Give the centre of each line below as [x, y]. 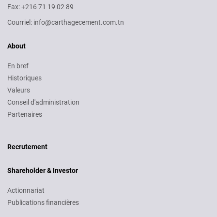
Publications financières [43, 202]
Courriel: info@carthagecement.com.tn [66, 22]
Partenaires [25, 114]
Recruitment [26, 138]
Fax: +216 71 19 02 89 [40, 7]
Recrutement [27, 147]
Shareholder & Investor [43, 170]
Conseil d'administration [43, 102]
